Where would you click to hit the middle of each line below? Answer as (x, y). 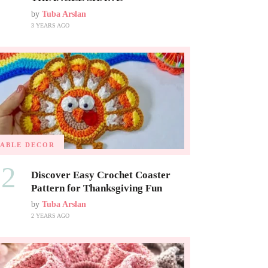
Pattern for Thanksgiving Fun (96, 188)
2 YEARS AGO (50, 215)
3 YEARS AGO (50, 26)
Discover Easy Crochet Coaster (100, 175)
